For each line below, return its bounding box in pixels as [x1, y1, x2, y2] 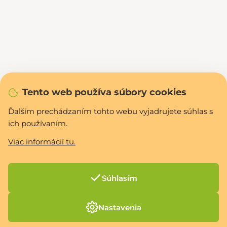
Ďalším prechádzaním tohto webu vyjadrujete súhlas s [8, 106, 213, 116]
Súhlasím [102, 173, 137, 183]
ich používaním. [8, 119, 67, 128]
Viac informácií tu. [8, 137, 75, 146]
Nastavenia [98, 202, 141, 212]
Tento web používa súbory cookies [22, 87, 186, 98]
